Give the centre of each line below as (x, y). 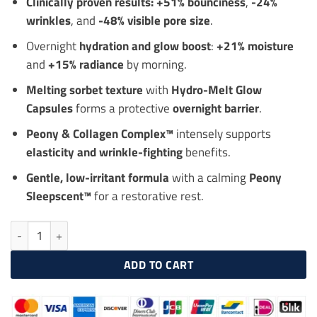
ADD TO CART (158, 264)
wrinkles (48, 21)
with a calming (209, 178)
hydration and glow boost (145, 46)
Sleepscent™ (58, 196)
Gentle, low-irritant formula (97, 178)
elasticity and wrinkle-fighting (104, 152)
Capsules (49, 108)
